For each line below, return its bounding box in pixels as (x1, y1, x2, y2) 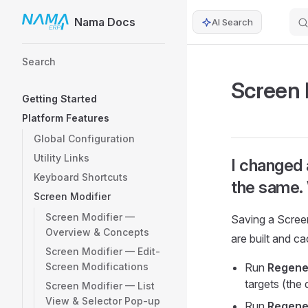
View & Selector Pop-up (45, 295, 160, 307)
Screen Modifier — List (45, 280, 155, 291)
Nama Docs (74, 14, 135, 29)
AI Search (212, 16, 253, 27)
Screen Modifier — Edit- (45, 245, 160, 257)
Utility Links (34, 152, 89, 164)
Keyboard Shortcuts (34, 171, 128, 183)
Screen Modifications (45, 261, 148, 272)
